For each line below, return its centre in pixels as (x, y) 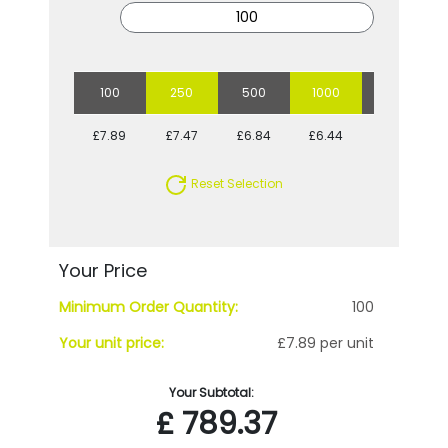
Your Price (102, 270)
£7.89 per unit (326, 342)
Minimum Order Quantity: (148, 306)
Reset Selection (236, 184)
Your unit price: (111, 342)
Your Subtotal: (211, 392)
